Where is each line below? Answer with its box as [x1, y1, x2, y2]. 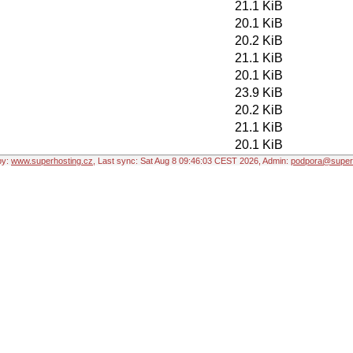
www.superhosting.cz [11, 156, 93, 165]
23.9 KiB [235, 86, 283, 99]
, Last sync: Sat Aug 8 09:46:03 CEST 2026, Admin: [93, 156, 291, 165]
